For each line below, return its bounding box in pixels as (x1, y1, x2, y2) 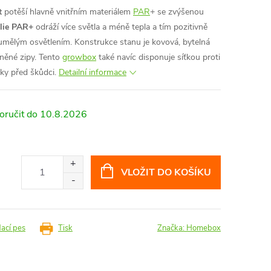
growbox (62, 51, 96, 63)
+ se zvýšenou (150, 6, 204, 18)
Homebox (186, 223, 221, 233)
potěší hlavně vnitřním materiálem (4, 6, 133, 18)
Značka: (157, 223, 186, 233)
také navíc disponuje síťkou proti (96, 51, 220, 63)
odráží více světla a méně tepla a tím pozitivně (33, 21, 207, 33)
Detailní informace (59, 67, 126, 78)
